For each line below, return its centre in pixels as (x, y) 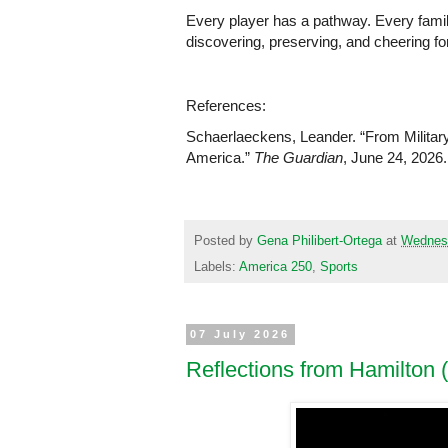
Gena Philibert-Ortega (319, 240)
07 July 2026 (240, 334)
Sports (339, 267)
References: (226, 105)
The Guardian (298, 158)
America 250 (275, 267)
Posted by (225, 240)
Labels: (216, 267)
